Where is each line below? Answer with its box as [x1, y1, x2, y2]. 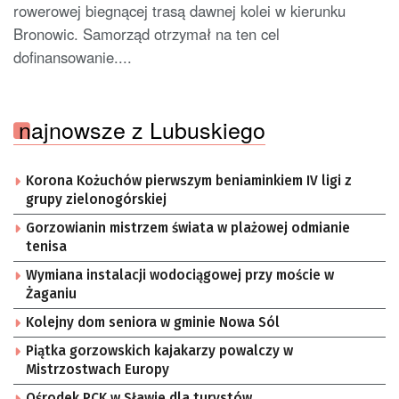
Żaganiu [26, 285, 77, 302]
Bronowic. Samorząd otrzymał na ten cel [13, 22, 280, 45]
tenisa [26, 238, 67, 255]
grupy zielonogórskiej [26, 191, 167, 208]
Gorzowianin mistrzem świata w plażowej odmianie [26, 219, 350, 236]
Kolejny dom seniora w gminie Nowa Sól [26, 313, 280, 330]
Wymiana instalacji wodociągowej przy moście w [26, 266, 334, 283]
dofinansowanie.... [13, 45, 132, 68]
